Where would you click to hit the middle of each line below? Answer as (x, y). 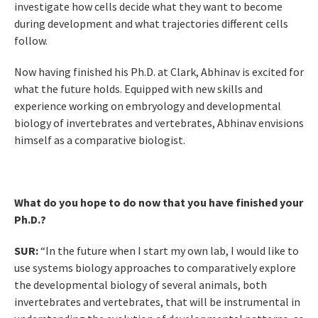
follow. (31, 41)
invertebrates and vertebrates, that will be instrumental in (157, 302)
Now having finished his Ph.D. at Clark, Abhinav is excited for (159, 72)
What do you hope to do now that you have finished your (159, 203)
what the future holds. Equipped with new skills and (138, 89)
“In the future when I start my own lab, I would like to (169, 251)
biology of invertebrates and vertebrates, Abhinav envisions (159, 123)
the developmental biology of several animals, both (141, 285)
